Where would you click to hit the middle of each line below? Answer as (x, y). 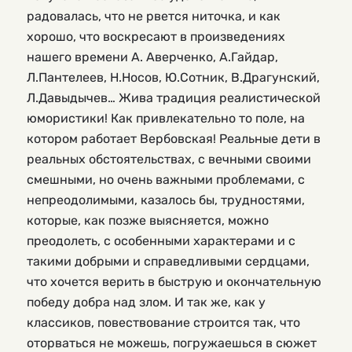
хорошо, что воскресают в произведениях (156, 36)
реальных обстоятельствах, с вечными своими (169, 159)
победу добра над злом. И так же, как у (146, 302)
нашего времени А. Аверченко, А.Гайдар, (152, 57)
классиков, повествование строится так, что (163, 322)
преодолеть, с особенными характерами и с (161, 240)
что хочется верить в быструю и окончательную (174, 281)
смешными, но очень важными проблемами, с (166, 179)
